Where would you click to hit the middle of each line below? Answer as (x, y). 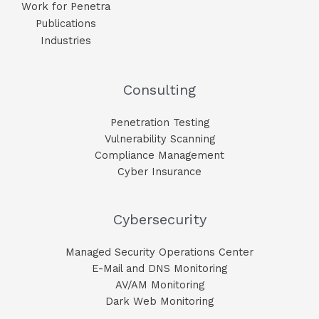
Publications (66, 23)
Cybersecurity (159, 219)
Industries (66, 40)
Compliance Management (159, 155)
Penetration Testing (159, 122)
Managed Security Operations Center (159, 252)
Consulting (159, 89)
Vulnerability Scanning (159, 138)
